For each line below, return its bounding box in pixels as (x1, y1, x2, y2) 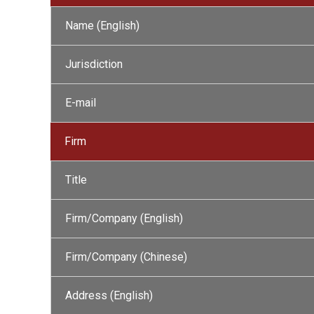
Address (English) (65, 289, 153, 302)
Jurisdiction (65, 57, 123, 71)
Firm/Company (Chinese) (65, 250, 187, 264)
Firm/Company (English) (65, 212, 183, 225)
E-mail (65, 96, 96, 109)
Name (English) (65, 19, 139, 32)
